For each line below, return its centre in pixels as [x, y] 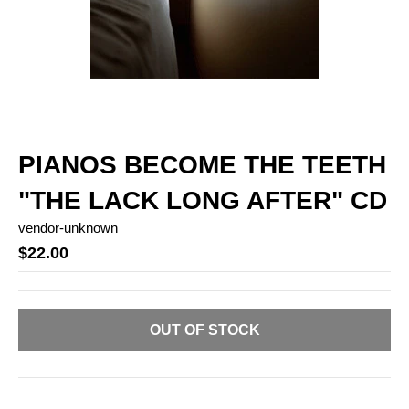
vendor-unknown [68, 227]
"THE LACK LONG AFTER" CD [203, 200]
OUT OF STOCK [204, 330]
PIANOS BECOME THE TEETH [202, 164]
